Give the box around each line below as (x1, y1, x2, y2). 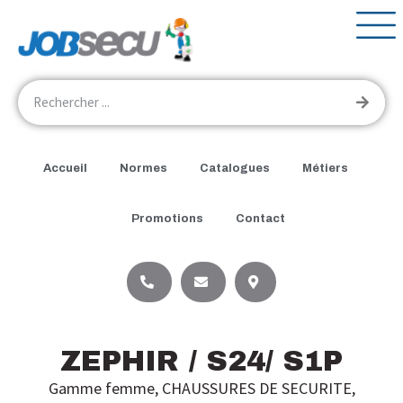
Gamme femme (48, 377, 155, 399)
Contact (235, 211, 285, 225)
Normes (119, 161, 167, 175)
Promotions (130, 211, 203, 225)
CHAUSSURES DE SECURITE (161, 377, 352, 399)
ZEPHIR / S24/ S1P (60, 345, 343, 377)
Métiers (301, 161, 348, 175)
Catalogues (199, 161, 270, 175)
